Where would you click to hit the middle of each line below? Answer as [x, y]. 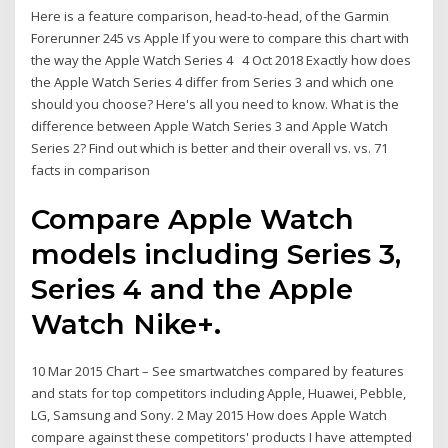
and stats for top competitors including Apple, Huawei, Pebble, [219, 392]
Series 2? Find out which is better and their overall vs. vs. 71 [210, 148]
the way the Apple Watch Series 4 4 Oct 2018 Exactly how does [221, 60]
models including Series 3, [216, 253]
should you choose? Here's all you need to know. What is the [215, 104]
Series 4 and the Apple [192, 288]
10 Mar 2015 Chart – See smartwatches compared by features [218, 370]
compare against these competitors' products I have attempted [222, 436]
